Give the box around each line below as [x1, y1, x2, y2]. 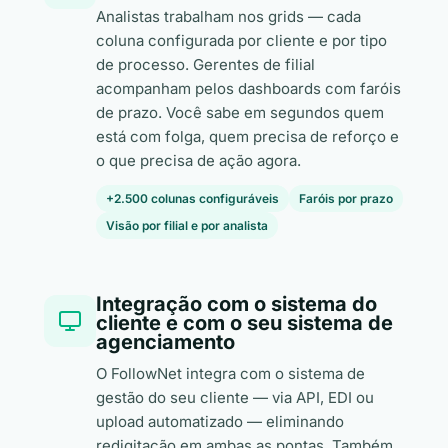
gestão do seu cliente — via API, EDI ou [96, 388, 374, 407]
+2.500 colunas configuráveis [106, 191, 279, 206]
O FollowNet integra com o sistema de [96, 364, 365, 383]
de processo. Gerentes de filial [96, 55, 315, 74]
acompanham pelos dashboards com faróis [96, 79, 401, 98]
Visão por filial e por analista [106, 218, 268, 233]
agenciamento [96, 330, 235, 354]
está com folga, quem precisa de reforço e [96, 127, 399, 146]
